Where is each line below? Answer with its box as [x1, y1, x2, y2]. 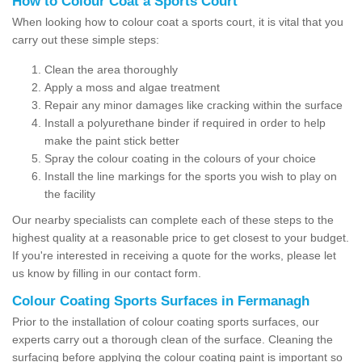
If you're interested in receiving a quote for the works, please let [12, 248, 336, 262]
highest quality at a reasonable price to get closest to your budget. [12, 230, 349, 244]
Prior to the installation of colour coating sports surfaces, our [12, 314, 319, 328]
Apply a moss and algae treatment [44, 80, 220, 94]
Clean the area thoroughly [44, 62, 178, 76]
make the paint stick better [44, 133, 179, 147]
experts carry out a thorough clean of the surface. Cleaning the [12, 332, 333, 346]
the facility [44, 187, 95, 200]
